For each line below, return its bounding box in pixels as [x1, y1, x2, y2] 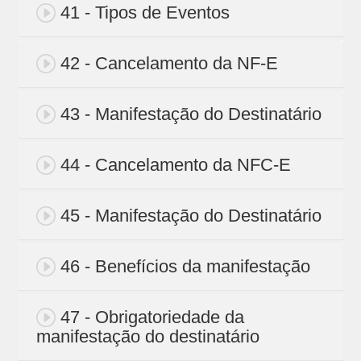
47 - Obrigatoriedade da [60, 307, 244, 328]
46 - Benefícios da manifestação [60, 256, 310, 277]
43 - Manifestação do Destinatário [60, 104, 322, 125]
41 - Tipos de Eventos [60, 2, 230, 23]
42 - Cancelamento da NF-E [60, 53, 278, 74]
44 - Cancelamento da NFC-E [60, 155, 291, 176]
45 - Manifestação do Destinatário [60, 205, 322, 226]
